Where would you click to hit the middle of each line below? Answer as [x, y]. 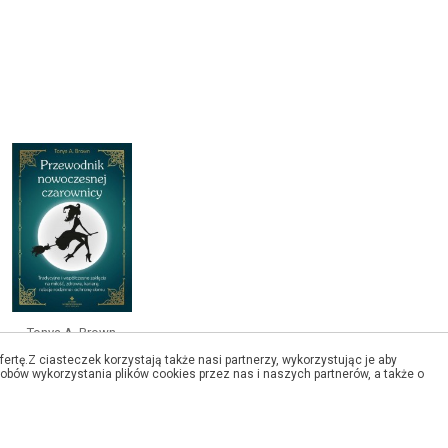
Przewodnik [71, 357]
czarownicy [71, 395]
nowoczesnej [71, 376]
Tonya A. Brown [71, 332]
